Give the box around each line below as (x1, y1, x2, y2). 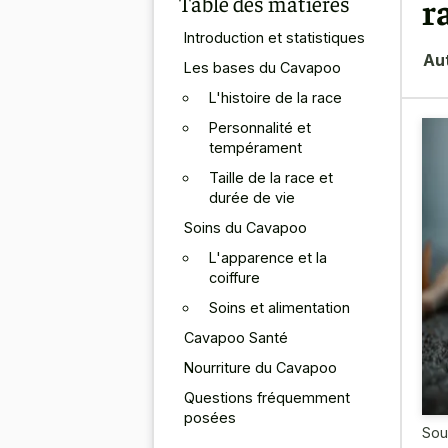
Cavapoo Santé (184, 328, 288, 346)
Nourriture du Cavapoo (184, 358, 337, 376)
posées (184, 408, 236, 426)
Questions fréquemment (184, 388, 350, 406)
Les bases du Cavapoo (184, 58, 341, 76)
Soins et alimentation (209, 298, 350, 316)
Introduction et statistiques (184, 28, 365, 46)
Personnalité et (209, 118, 311, 136)
